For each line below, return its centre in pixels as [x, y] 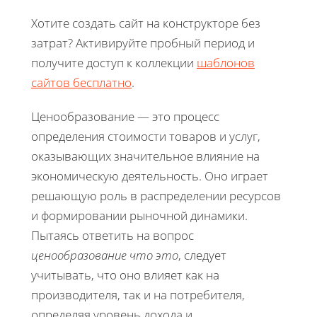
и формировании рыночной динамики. [139, 215]
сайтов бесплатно [81, 82]
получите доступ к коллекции [114, 62]
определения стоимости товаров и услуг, [146, 136]
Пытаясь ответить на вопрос [113, 235]
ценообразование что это [105, 255]
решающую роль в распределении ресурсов [156, 195]
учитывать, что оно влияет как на [125, 275]
